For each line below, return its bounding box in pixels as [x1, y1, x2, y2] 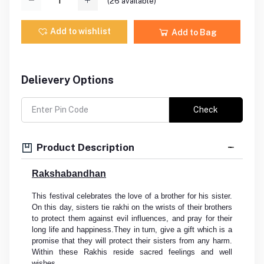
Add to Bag [169, 28, 217, 38]
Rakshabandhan [32, 169, 106, 179]
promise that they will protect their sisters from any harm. [32, 236, 232, 246]
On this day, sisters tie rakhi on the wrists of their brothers [32, 203, 232, 212]
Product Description [34, 141, 134, 153]
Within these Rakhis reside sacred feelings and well [32, 247, 232, 257]
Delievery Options [21, 74, 114, 87]
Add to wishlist [50, 26, 111, 36]
